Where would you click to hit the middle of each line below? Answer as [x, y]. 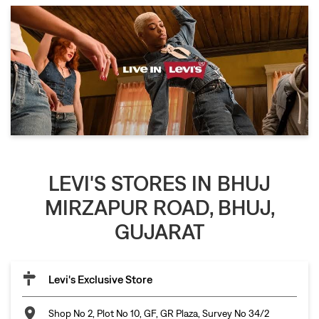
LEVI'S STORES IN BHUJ [159, 183]
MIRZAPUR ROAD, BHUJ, [159, 207]
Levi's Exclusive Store [100, 279]
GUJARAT [159, 231]
